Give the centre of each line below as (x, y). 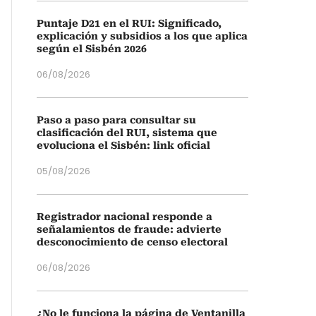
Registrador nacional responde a (124, 217)
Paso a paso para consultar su (116, 120)
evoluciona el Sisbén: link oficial (123, 145)
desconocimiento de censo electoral (132, 242)
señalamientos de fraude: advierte (129, 229)
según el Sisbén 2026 (92, 49)
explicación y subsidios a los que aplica (142, 36)
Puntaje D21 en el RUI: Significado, (129, 23)
